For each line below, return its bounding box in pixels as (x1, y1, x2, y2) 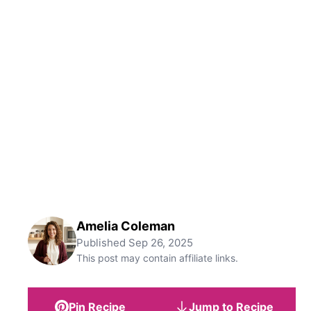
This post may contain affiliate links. (76, 252, 238, 264)
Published (76, 236, 128, 249)
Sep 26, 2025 (128, 236, 193, 249)
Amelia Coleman (76, 219, 175, 233)
